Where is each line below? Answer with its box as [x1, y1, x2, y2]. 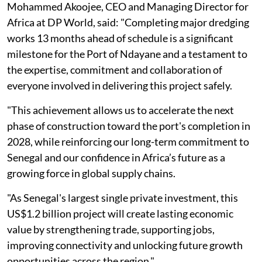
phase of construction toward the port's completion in [7, 119, 250, 132]
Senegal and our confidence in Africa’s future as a [7, 150, 225, 164]
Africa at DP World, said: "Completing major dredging [7, 15, 249, 29]
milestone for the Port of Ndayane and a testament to [7, 47, 247, 60]
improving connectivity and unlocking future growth [7, 238, 243, 251]
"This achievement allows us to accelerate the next [7, 103, 234, 116]
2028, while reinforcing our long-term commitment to [7, 135, 249, 148]
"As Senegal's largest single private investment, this [7, 191, 238, 204]
